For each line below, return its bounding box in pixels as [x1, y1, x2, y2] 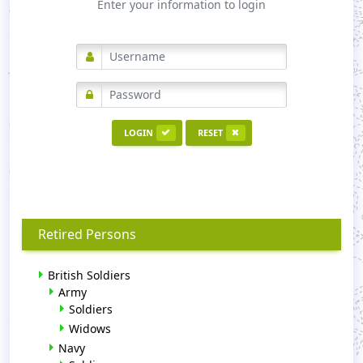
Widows [69, 320, 111, 336]
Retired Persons [38, 224, 136, 243]
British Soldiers [48, 267, 130, 283]
